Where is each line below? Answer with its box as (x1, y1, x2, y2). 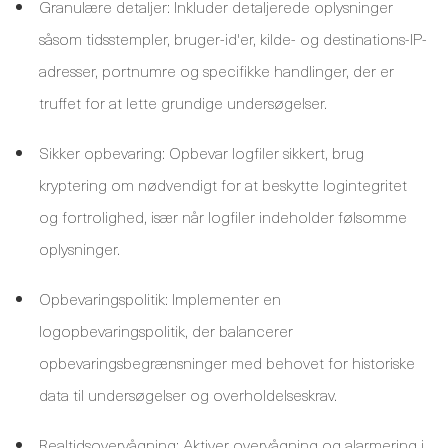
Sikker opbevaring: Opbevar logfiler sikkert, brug (39, 140, 364, 164)
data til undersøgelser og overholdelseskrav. (39, 382, 337, 406)
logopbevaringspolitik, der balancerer (39, 318, 293, 342)
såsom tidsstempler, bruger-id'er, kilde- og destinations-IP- (39, 26, 427, 50)
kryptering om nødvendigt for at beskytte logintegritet (39, 172, 407, 196)
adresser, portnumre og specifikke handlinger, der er (39, 58, 394, 82)
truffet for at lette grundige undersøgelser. (39, 90, 327, 114)
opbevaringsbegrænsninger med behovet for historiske (39, 350, 415, 374)
